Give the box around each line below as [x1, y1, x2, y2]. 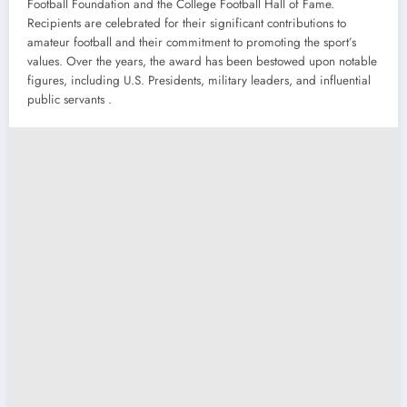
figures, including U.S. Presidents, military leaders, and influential [27, 72, 371, 90]
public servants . [27, 91, 112, 109]
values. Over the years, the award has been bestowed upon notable [27, 53, 377, 71]
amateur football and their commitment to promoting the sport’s [27, 34, 356, 52]
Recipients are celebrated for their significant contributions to [27, 15, 346, 33]
